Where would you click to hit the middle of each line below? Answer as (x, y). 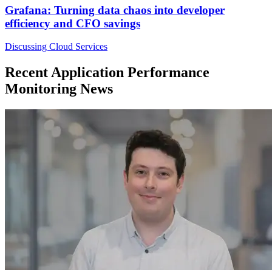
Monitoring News (59, 89)
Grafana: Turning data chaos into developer (115, 10)
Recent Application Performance (107, 73)
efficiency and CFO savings (73, 23)
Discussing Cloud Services (56, 47)
